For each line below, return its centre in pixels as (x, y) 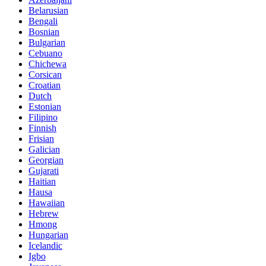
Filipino (43, 117)
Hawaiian (47, 202)
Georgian (46, 160)
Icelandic (45, 245)
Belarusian (48, 10)
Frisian (41, 138)
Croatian (45, 85)
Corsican (45, 74)
